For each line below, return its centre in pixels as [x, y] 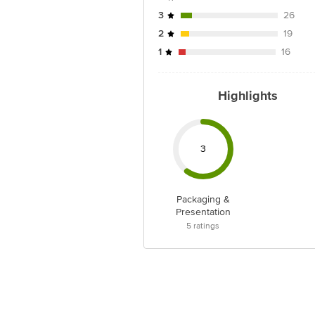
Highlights [247, 96]
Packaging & [203, 199]
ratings [205, 226]
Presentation [203, 212]
